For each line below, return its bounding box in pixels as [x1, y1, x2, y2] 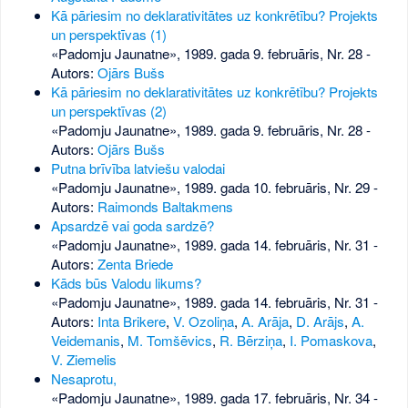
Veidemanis [50, 331, 120, 351]
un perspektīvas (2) [50, 101, 167, 121]
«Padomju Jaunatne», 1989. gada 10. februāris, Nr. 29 [50, 178, 370, 198]
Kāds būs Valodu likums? [50, 273, 201, 293]
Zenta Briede [97, 254, 173, 274]
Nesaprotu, [50, 369, 117, 389]
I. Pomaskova [289, 331, 372, 351]
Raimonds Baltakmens [97, 197, 233, 217]
